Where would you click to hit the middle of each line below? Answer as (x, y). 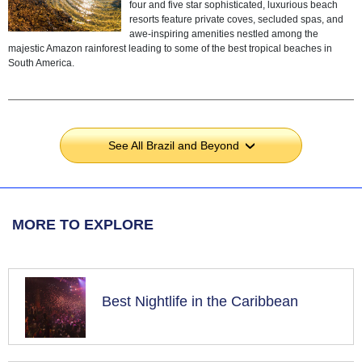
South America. (41, 63)
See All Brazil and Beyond (173, 146)
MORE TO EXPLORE (83, 225)
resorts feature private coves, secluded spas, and (236, 20)
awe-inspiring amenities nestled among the (224, 34)
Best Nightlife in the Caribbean (200, 302)
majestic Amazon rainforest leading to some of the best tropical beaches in (170, 49)
